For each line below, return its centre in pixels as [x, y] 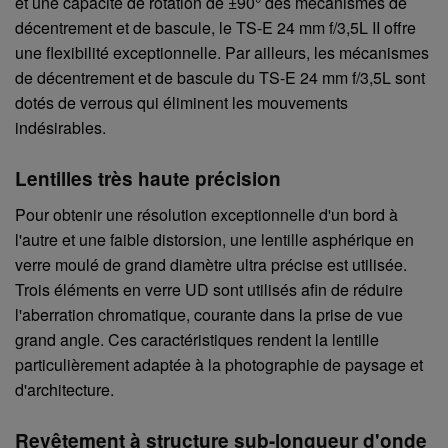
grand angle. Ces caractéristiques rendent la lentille [197, 339]
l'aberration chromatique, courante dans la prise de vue [209, 314]
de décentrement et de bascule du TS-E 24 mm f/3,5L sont [220, 77]
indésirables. [60, 127]
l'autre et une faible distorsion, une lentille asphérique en [214, 239]
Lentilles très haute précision [148, 178]
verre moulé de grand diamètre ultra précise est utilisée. [211, 264]
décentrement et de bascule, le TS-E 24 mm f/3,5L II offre [215, 27]
